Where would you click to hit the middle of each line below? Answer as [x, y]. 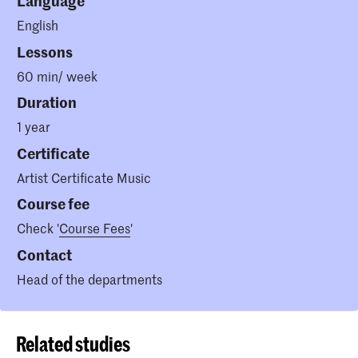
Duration [47, 102]
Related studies [73, 344]
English [38, 25]
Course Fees [95, 228]
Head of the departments [89, 278]
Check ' [38, 228]
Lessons [45, 51]
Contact [44, 254]
